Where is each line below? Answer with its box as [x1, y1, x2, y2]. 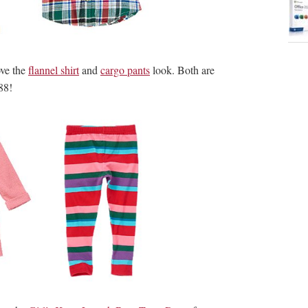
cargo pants [100, 62, 150, 77]
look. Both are [150, 62, 214, 77]
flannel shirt [28, 62, 79, 77]
